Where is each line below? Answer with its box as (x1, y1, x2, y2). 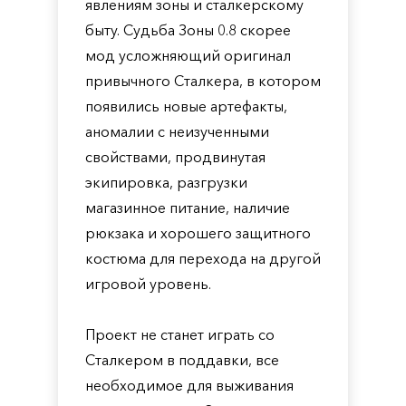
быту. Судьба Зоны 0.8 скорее (85, 21, 291, 39)
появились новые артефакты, (85, 97, 287, 115)
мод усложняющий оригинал (85, 46, 291, 64)
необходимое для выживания (85, 376, 294, 394)
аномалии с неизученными (85, 122, 269, 140)
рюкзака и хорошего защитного (85, 224, 311, 242)
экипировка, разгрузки (85, 173, 247, 191)
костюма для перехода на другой (85, 249, 321, 267)
